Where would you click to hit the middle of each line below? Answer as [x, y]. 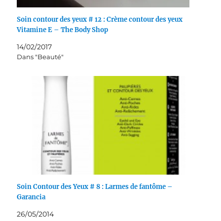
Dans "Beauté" [40, 57]
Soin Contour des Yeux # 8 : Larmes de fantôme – [95, 187]
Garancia [31, 197]
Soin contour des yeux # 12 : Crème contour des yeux [100, 20]
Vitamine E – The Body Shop [63, 30]
